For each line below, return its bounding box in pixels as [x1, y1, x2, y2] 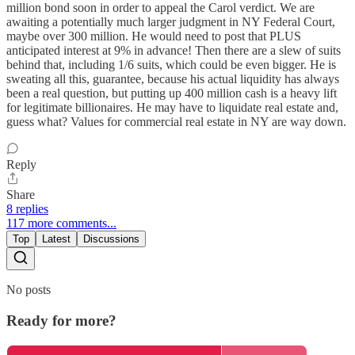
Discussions [83, 233, 139, 246]
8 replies [6, 202, 48, 216]
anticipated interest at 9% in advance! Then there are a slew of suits [6, 44, 341, 58]
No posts [6, 283, 51, 297]
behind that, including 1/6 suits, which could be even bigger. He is [6, 58, 336, 72]
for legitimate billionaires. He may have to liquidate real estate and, [6, 101, 338, 115]
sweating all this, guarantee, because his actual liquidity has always [6, 72, 339, 86]
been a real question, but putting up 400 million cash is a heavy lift [6, 86, 337, 101]
